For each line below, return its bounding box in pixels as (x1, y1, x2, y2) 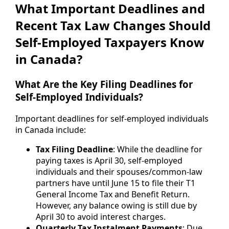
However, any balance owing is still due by (36, 199, 197, 211)
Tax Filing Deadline (36, 143, 113, 155)
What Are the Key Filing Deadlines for (15, 78, 193, 91)
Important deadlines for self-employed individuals (15, 112, 209, 124)
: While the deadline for (113, 143, 202, 155)
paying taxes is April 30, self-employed (36, 154, 182, 166)
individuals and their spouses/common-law (36, 166, 202, 177)
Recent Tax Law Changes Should (15, 17, 211, 34)
